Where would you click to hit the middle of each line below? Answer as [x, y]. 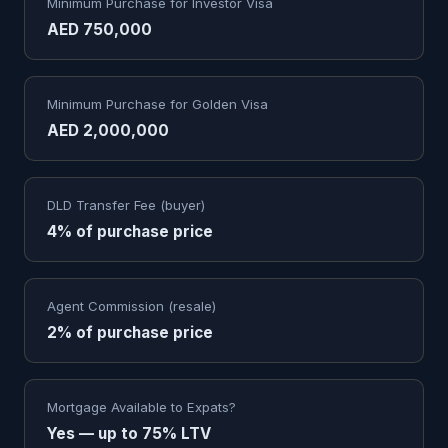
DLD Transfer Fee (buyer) [126, 205]
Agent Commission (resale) [131, 306]
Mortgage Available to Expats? [141, 407]
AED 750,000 [99, 29]
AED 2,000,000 [108, 130]
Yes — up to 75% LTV [129, 433]
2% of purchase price [130, 332]
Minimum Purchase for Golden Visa [157, 104]
